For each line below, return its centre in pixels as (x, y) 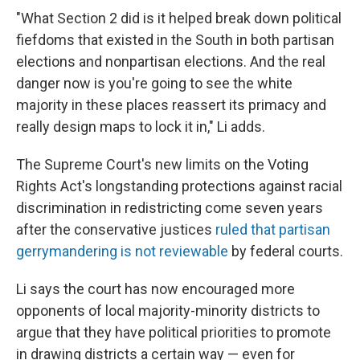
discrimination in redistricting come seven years (170, 208)
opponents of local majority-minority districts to (168, 311)
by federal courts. (286, 251)
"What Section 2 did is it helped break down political (179, 18)
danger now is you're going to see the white (154, 83)
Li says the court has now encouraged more (155, 289)
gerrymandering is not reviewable (122, 251)
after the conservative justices (116, 229)
